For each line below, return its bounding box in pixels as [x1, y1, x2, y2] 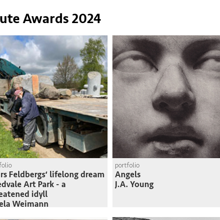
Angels [115, 169, 140, 180]
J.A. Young [115, 179, 154, 190]
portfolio [115, 161, 139, 169]
